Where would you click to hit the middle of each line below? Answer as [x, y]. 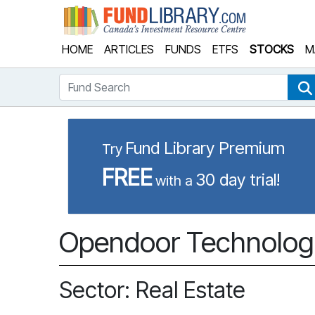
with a [174, 181]
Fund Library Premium [205, 148]
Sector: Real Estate [152, 290]
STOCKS [272, 49]
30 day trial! [238, 180]
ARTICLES [129, 49]
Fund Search [89, 82]
